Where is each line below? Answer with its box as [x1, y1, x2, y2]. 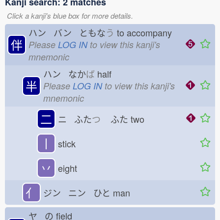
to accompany [114, 26, 179, 39]
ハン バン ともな [28, 26, 106, 39]
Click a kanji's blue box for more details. [7, 10, 133, 21]
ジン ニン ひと [43, 186, 110, 199]
